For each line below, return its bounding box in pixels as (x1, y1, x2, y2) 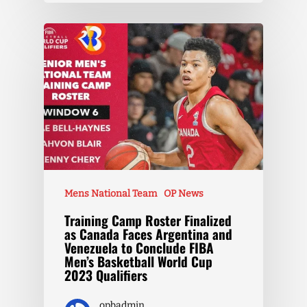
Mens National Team (64, 188, 157, 200)
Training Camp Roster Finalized (64, 210, 232, 231)
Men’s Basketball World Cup (64, 251, 212, 272)
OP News (164, 188, 204, 200)
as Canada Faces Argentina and (64, 224, 232, 245)
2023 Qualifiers (64, 265, 147, 286)
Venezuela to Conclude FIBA (64, 238, 214, 258)
